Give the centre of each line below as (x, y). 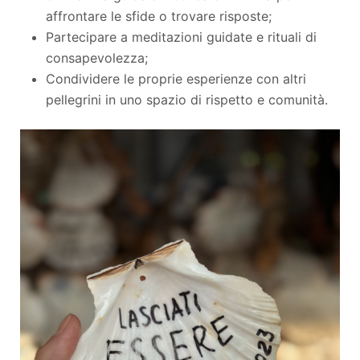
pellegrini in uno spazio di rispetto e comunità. (187, 100)
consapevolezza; (97, 58)
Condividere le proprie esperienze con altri (176, 79)
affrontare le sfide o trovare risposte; (159, 16)
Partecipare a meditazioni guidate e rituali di (181, 37)
